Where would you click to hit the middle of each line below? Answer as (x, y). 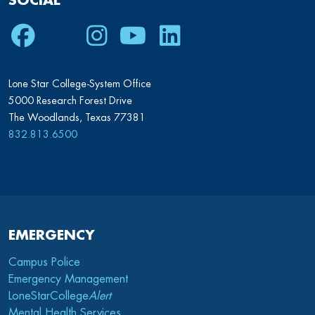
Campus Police (44, 263)
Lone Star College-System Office (80, 84)
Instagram (130, 36)
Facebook (57, 36)
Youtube (158, 36)
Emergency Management (68, 279)
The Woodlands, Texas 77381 (77, 118)
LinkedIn (195, 36)
